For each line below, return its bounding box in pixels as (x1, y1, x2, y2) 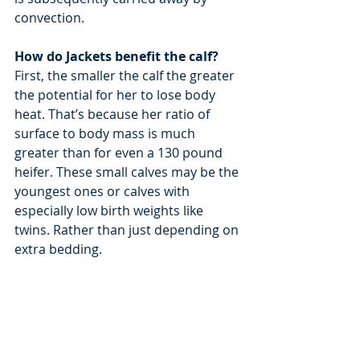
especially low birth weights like (14, 201, 207, 219)
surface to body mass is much (14, 124, 198, 142)
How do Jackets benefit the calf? (14, 47, 219, 65)
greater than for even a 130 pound (14, 143, 226, 162)
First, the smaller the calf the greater (14, 66, 238, 84)
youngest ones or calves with (14, 182, 193, 200)
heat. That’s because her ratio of (14, 104, 213, 123)
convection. (14, 8, 84, 27)
